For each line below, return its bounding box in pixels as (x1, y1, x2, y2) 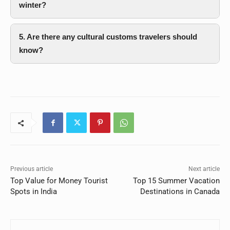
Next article (188, 165, 220, 173)
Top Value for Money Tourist (10, 176, 108, 186)
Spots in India (10, 187, 57, 197)
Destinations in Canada (140, 187, 220, 197)
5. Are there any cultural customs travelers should (19, 32, 197, 42)
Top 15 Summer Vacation (132, 176, 220, 186)
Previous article (10, 165, 53, 173)
